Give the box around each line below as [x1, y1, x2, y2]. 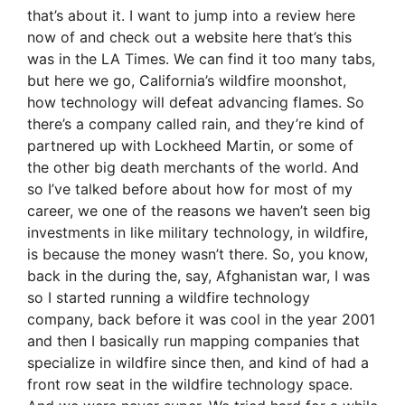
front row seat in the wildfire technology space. [27, 375, 353, 394]
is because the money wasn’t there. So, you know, [27, 245, 368, 264]
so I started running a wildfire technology [27, 288, 310, 307]
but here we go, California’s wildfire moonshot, [27, 71, 346, 90]
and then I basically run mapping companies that [27, 332, 360, 351]
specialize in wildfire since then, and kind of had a [27, 353, 369, 372]
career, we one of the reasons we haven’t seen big [27, 202, 371, 221]
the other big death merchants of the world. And [27, 158, 359, 177]
